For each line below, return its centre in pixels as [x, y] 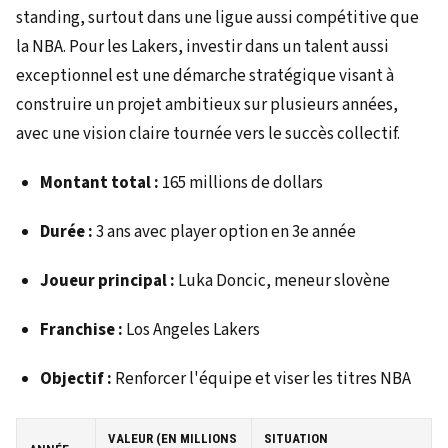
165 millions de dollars [242, 182]
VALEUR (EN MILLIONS [172, 438]
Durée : [68, 231]
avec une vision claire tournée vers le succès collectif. [208, 133]
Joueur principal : [109, 280]
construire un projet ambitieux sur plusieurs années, [207, 104]
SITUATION [296, 438]
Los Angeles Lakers [191, 329]
